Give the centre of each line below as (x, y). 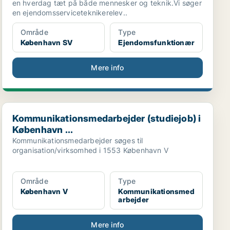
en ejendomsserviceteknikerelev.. (70, 13)
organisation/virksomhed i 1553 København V (90, 150)
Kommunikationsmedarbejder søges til (78, 140)
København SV (46, 42)
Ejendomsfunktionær (156, 42)
